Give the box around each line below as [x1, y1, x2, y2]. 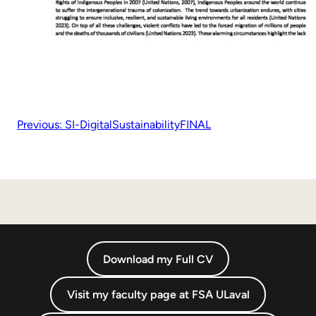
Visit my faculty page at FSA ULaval [66, 288, 250, 302]
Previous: [17, 118, 62, 131]
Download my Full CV [103, 252, 213, 266]
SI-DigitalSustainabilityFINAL [65, 118, 211, 131]
